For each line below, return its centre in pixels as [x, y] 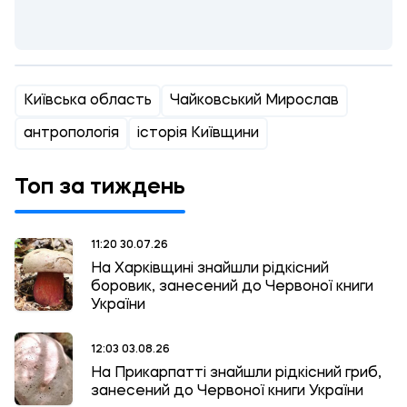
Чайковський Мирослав [254, 101]
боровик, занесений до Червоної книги [232, 287]
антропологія [71, 134]
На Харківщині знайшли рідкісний [210, 269]
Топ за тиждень [100, 188]
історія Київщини [198, 134]
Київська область [88, 101]
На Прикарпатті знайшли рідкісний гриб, [236, 373]
